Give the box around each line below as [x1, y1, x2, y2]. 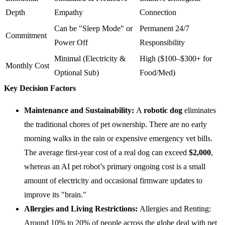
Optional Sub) [54, 68, 99, 77]
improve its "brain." [24, 190, 86, 199]
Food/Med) [140, 68, 175, 77]
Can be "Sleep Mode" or [54, 24, 133, 33]
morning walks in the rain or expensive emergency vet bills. [24, 134, 212, 143]
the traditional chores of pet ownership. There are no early [24, 120, 207, 129]
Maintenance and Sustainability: [24, 106, 136, 115]
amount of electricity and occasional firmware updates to [24, 176, 202, 185]
